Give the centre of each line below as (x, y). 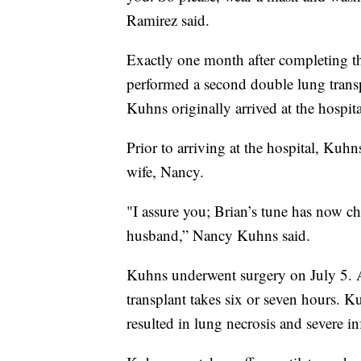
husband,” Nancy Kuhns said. (218, 235)
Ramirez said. (168, 20)
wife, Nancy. (165, 172)
